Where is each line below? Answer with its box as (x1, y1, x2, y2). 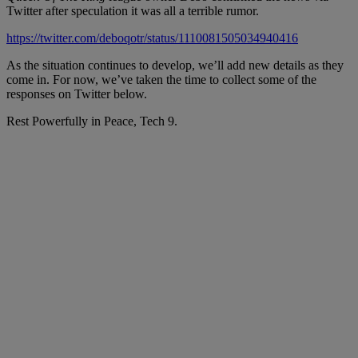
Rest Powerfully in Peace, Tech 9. (6, 114, 177, 129)
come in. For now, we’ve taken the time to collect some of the (6, 73, 316, 87)
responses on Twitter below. (6, 87, 147, 101)
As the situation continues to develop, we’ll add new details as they (6, 58, 344, 73)
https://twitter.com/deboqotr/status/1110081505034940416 (6, 31, 298, 46)
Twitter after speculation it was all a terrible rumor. (6, 4, 259, 18)
